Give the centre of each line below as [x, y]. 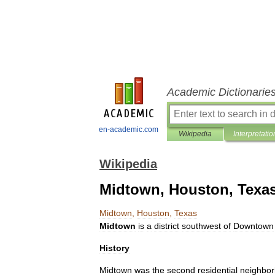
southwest [201, 226]
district [167, 226]
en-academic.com [129, 130]
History [114, 248]
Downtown [254, 226]
